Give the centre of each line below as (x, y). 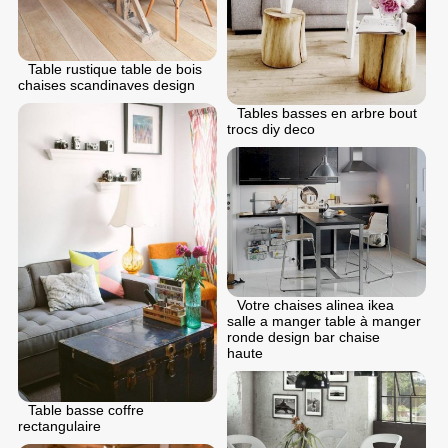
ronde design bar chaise (303, 336)
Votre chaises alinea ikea (315, 304)
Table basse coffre (86, 409)
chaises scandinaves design (106, 85)
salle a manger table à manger (324, 320)
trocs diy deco (271, 129)
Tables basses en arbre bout (327, 113)
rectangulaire (59, 425)
